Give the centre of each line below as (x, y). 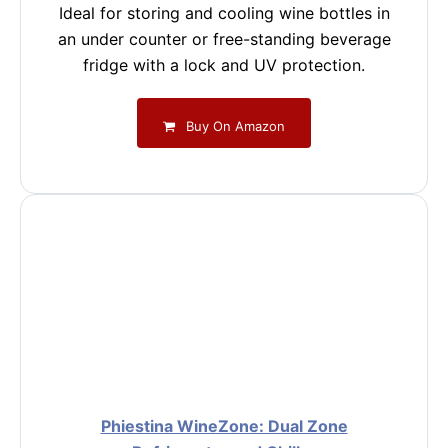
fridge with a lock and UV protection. (224, 65)
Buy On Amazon (234, 125)
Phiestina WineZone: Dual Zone (224, 426)
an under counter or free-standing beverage (224, 39)
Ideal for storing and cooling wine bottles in (224, 13)
